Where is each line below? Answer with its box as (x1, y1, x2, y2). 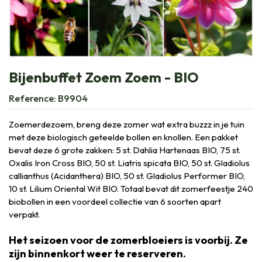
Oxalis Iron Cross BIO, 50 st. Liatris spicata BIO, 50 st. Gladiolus (9, 157, 250, 168)
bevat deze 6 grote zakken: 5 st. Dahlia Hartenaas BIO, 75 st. (9, 144, 240, 156)
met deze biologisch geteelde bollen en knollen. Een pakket (9, 131, 238, 143)
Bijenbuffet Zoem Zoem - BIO (9, 68, 199, 86)
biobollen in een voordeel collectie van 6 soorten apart (9, 195, 221, 207)
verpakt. (9, 208, 40, 220)
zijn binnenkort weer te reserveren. (9, 246, 186, 260)
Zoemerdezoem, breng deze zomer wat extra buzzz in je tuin (9, 118, 244, 130)
